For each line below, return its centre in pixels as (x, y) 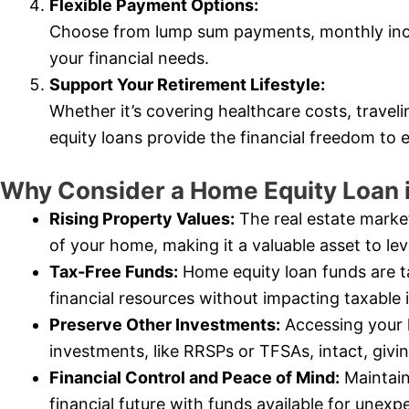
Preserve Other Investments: (165, 325)
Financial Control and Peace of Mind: (194, 378)
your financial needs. (129, 58)
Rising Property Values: (142, 219)
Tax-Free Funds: (114, 272)
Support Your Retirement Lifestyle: (187, 85)
